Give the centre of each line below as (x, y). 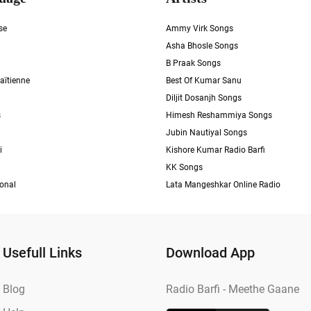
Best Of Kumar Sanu (204, 81)
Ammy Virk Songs (200, 28)
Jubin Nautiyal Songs (207, 133)
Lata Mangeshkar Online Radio (223, 185)
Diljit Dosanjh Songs (204, 98)
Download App (210, 253)
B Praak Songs (193, 63)
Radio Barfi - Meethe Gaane (233, 289)
